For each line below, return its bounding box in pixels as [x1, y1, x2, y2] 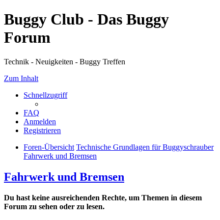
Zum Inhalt [4, 74, 38, 82]
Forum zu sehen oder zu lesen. [4, 202, 105, 211]
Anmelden [24, 117, 56, 126]
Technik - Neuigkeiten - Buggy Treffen [4, 57, 125, 66]
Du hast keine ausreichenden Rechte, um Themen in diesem [4, 193, 202, 202]
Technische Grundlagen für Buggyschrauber [76, 142, 214, 151]
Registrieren [24, 126, 61, 135]
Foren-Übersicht [24, 142, 74, 151]
